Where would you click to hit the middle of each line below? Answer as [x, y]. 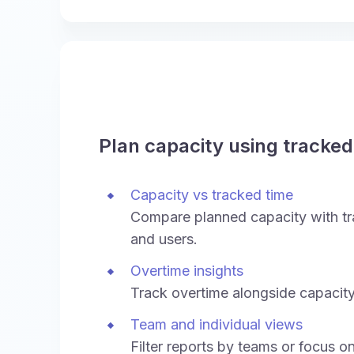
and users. [164, 239]
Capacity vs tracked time [212, 194]
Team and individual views [217, 324]
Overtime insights [187, 270]
